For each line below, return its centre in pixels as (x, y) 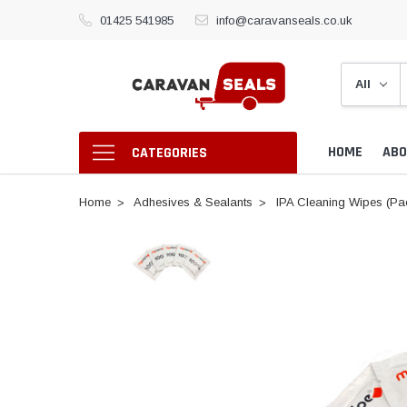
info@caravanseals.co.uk (284, 20)
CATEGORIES (169, 153)
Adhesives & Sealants (193, 202)
